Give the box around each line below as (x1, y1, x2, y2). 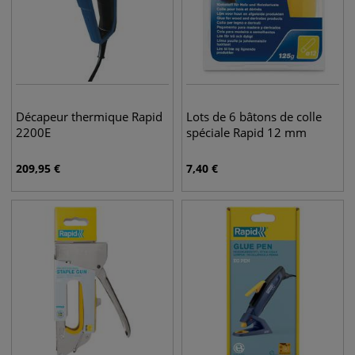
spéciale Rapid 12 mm (186, 124, 307, 140)
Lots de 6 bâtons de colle (186, 109, 322, 124)
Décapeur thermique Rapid (16, 109, 162, 124)
